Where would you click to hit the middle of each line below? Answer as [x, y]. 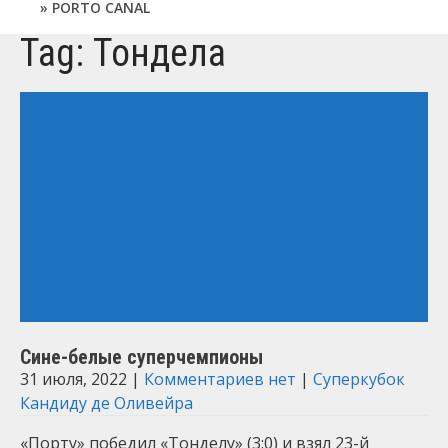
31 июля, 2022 [73, 379]
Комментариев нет [220, 379]
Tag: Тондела [123, 53]
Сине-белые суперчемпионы [141, 357]
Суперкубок [359, 379]
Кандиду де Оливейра [106, 403]
